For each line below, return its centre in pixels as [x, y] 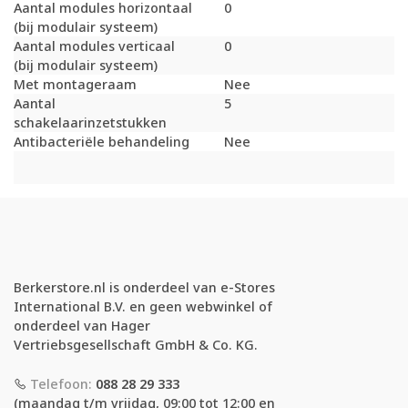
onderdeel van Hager [82, 326]
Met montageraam [75, 85]
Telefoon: [61, 383]
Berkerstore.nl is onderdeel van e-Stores [144, 288]
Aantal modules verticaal [94, 46]
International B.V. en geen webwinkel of [143, 307]
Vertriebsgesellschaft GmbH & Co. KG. [136, 345]
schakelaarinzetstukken [90, 123]
